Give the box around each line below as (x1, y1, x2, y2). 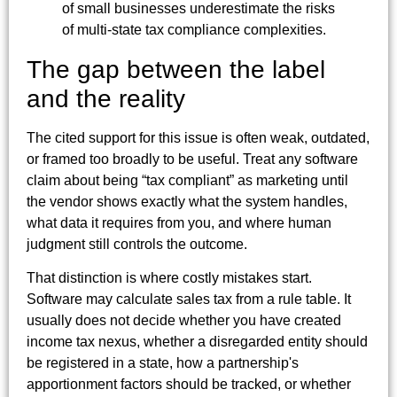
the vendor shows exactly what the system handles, (27, 194, 347, 210)
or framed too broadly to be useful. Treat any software (27, 152, 358, 167)
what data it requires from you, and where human (27, 215, 331, 231)
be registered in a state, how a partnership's (27, 355, 299, 371)
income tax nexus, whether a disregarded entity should (27, 334, 368, 350)
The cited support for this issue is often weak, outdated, (27, 130, 370, 146)
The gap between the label (27, 56, 325, 84)
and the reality (27, 85, 185, 113)
